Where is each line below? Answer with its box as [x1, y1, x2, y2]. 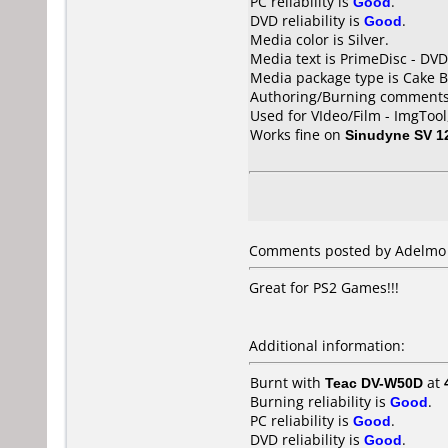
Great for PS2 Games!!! [249, 278, 399, 297]
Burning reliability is [250, 392, 390, 411]
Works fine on [250, 125, 345, 144]
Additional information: [249, 336, 405, 355]
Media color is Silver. [250, 30, 389, 49]
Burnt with [250, 373, 325, 392]
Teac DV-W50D [325, 373, 423, 392]
